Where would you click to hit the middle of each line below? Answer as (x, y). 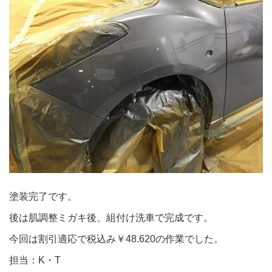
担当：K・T (35, 260)
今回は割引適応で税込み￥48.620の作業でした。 (116, 239)
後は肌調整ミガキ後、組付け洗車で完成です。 (111, 218)
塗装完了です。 (43, 196)
